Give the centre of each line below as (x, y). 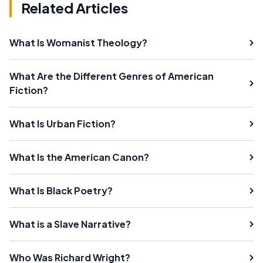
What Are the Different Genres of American (112, 76)
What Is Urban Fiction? (63, 124)
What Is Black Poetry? (61, 191)
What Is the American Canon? (79, 157)
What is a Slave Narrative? (70, 224)
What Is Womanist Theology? (78, 43)
